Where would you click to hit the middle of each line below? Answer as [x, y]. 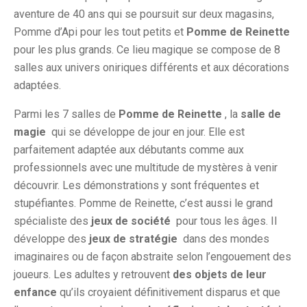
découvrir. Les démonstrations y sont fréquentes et [136, 186]
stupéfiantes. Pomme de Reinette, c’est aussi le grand [143, 204]
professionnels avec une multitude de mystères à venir [146, 168]
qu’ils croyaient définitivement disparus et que [169, 293]
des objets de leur [220, 275]
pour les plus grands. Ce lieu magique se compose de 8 [147, 50]
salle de [261, 114]
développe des [51, 239]
